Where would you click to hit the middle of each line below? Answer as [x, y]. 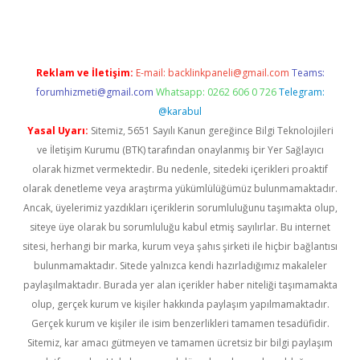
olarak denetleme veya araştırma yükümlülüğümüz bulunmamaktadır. [180, 188]
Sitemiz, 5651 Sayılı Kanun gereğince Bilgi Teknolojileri [211, 131]
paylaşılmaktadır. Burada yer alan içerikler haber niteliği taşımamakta [180, 285]
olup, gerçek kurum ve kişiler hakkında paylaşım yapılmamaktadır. [180, 304]
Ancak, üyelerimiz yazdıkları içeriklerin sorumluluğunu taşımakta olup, [180, 208]
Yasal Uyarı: [57, 131]
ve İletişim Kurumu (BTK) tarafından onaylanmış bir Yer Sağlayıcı [180, 150]
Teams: [308, 73]
